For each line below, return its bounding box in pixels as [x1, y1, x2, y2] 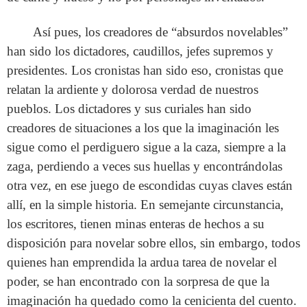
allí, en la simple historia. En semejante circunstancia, [7, 197, 284, 212]
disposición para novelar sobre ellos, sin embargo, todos [7, 235, 300, 250]
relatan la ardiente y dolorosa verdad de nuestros [7, 82, 258, 97]
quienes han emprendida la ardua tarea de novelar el [7, 254, 277, 269]
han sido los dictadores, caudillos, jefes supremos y [7, 43, 273, 58]
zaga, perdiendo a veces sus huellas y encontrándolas [7, 158, 282, 173]
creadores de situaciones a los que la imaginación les [7, 120, 279, 135]
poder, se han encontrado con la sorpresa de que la [7, 273, 269, 288]
